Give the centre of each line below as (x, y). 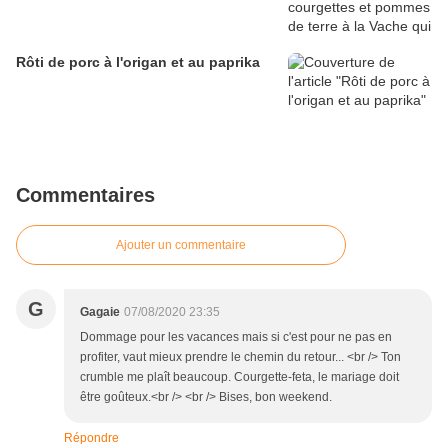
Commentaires (85, 195)
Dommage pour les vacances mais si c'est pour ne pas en (236, 337)
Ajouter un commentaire (181, 245)
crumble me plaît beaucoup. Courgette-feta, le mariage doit (239, 377)
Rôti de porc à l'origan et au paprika (138, 62)
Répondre (91, 438)
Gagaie (100, 312)
